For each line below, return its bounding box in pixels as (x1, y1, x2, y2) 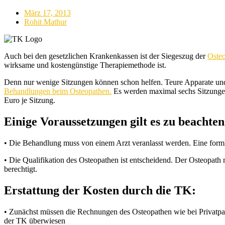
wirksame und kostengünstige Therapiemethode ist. (4, 60, 166, 69)
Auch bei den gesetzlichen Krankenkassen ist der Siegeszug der (4, 51, 207, 60)
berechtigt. (4, 164, 37, 173)
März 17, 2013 (24, 8, 71, 17)
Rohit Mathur (24, 17, 67, 26)
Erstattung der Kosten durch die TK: (4, 183, 196, 197)
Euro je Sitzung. (4, 95, 55, 104)
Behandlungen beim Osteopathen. (4, 86, 111, 95)
